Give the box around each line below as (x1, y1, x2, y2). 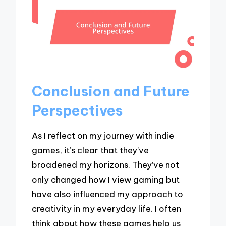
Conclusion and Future (32, 82, 190, 100)
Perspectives (32, 101, 123, 120)
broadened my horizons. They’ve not (32, 159, 180, 171)
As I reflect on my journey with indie (32, 130, 175, 141)
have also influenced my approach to (32, 189, 184, 200)
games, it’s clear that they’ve (32, 145, 149, 156)
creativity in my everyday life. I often (32, 203, 182, 214)
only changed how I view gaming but (32, 174, 180, 185)
